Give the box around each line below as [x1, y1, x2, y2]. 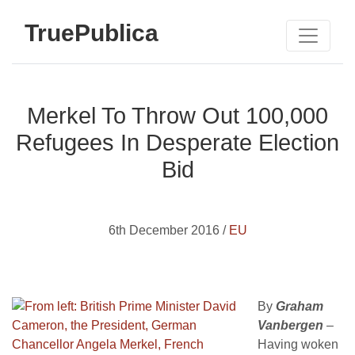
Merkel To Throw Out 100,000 [27, 103, 328, 128]
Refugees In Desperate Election [16, 130, 339, 155]
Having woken [258, 338, 338, 351]
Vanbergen [258, 319, 323, 332]
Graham [276, 300, 323, 313]
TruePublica [25, 19, 158, 46]
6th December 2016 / [108, 223, 229, 237]
